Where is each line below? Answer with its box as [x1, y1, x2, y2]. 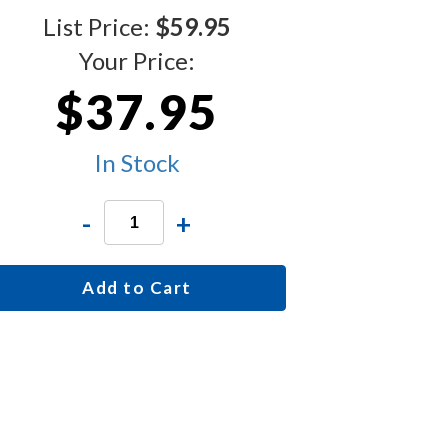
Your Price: [79, 46, 195, 76]
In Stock [94, 148, 180, 178]
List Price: [43, 12, 155, 42]
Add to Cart [82, 277, 192, 299]
